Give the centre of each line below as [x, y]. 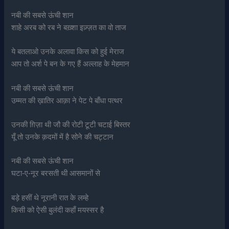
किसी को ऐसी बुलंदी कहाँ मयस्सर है [58, 210]
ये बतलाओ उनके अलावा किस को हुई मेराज [68, 52]
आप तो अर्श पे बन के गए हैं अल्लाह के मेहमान [71, 64]
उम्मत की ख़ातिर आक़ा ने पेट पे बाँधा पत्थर [67, 100]
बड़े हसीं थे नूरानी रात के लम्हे [50, 198]
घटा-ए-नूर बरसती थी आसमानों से [56, 174]
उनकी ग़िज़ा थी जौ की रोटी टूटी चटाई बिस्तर [71, 125]
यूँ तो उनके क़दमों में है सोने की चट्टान [63, 137]
